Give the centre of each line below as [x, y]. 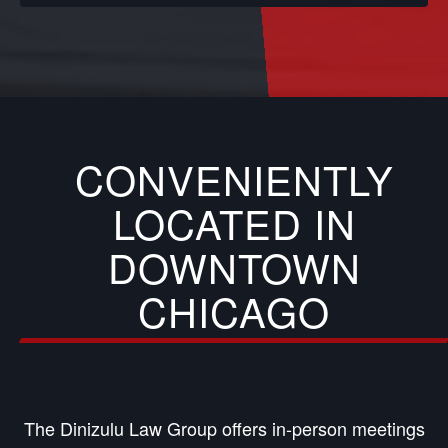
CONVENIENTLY [234, 178]
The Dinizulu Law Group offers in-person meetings [224, 427]
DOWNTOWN [234, 266]
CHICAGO [234, 310]
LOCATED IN [234, 222]
